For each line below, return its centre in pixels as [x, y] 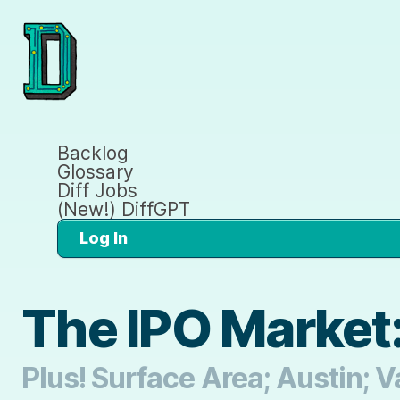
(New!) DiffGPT [124, 209]
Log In [104, 237]
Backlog [93, 153]
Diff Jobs [97, 190]
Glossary [96, 171]
